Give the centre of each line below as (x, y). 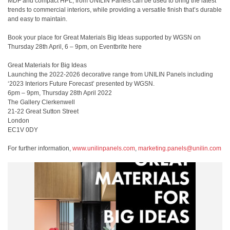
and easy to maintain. (37, 19)
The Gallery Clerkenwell (41, 102)
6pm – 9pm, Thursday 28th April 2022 (60, 93)
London (18, 121)
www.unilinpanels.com (104, 148)
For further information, (40, 148)
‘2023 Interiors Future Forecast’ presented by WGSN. (81, 84)
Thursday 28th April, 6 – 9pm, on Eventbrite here (75, 47)
